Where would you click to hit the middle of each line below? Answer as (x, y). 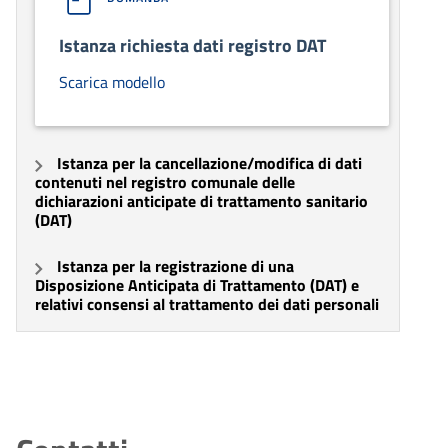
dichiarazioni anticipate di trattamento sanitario (201, 201)
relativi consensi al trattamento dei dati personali (207, 304)
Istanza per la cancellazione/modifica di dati (209, 163)
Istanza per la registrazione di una (175, 266)
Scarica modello (112, 82)
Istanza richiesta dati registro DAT (192, 46)
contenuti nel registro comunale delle (165, 182)
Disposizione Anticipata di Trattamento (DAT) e (197, 285)
